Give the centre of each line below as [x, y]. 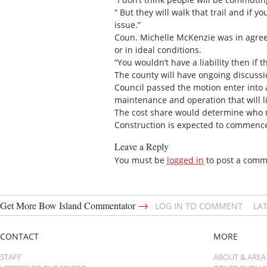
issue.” [128, 24]
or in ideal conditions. [158, 49]
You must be [141, 160]
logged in [185, 160]
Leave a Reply [142, 146]
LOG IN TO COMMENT [199, 206]
